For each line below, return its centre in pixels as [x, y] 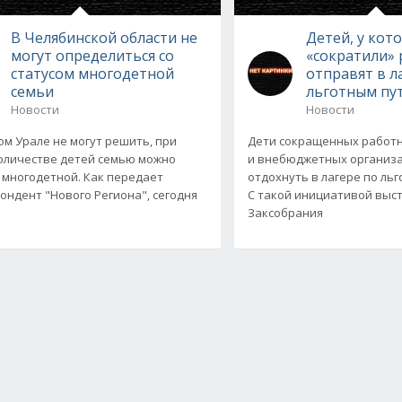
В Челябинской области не [104, 37]
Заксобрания [286, 212]
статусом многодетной [92, 73]
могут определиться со [92, 55]
